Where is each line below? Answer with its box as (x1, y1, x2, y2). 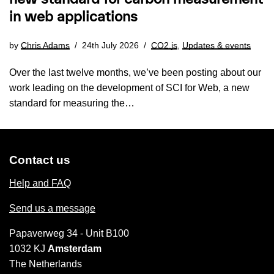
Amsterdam (48, 243, 102, 254)
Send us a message (9, 203, 95, 213)
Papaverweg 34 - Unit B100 (9, 228, 129, 239)
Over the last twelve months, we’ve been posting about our (9, 67, 261, 78)
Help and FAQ (9, 178, 71, 188)
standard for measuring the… (9, 97, 137, 108)
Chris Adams (21, 40, 70, 50)
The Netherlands (9, 259, 82, 269)
